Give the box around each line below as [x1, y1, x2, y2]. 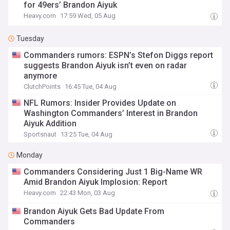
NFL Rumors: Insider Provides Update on [24, 98, 177, 108]
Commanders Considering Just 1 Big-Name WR [24, 167, 203, 177]
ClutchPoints [24, 83, 61, 90]
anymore [24, 71, 57, 81]
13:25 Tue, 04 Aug [61, 130, 113, 138]
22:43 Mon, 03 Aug [60, 189, 116, 197]
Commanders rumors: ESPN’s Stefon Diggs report [24, 50, 214, 60]
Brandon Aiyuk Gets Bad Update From [24, 206, 165, 216]
